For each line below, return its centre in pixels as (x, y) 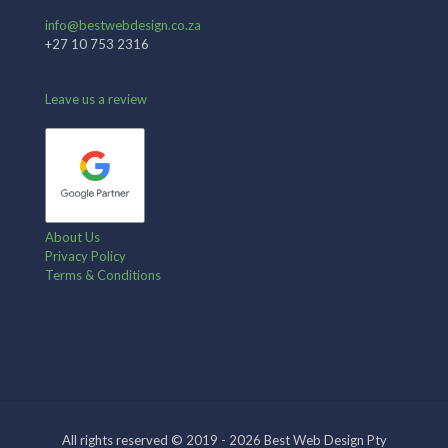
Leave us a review (96, 98)
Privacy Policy (85, 256)
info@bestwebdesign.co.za (123, 24)
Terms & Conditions (103, 275)
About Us (72, 237)
